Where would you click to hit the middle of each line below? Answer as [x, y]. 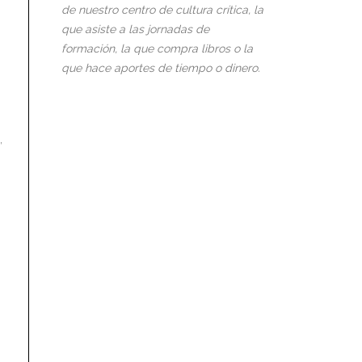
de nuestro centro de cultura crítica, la [162, 10]
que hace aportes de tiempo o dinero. [161, 68]
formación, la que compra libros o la [157, 49]
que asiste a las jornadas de [135, 29]
